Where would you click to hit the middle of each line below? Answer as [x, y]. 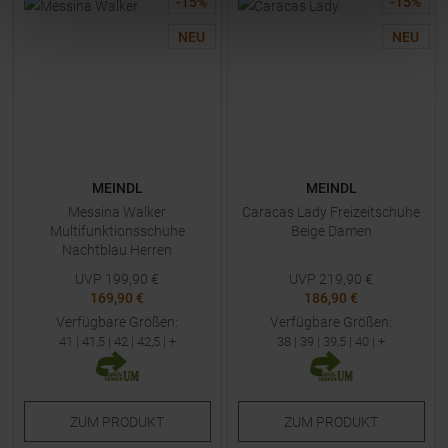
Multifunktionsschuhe [117, 231]
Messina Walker [117, 212]
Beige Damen [331, 231]
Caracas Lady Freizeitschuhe [331, 212]
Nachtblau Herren [117, 250]
